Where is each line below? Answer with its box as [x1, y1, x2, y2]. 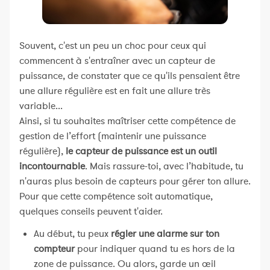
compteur [34, 242, 75, 256]
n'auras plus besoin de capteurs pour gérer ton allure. [19, 174, 251, 188]
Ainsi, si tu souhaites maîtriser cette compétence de [19, 114, 236, 128]
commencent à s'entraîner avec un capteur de [19, 54, 215, 67]
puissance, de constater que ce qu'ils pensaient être [19, 69, 240, 83]
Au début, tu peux [34, 227, 108, 240]
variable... [19, 99, 63, 113]
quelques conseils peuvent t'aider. [19, 204, 163, 218]
